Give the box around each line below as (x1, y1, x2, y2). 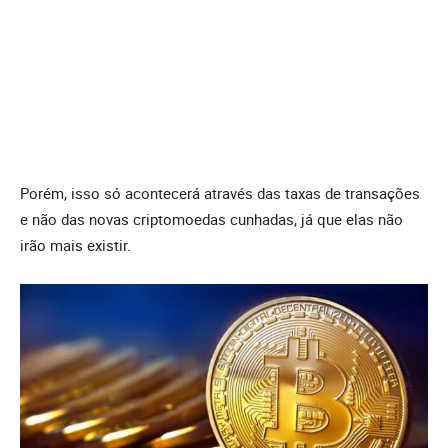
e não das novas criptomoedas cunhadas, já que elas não (20, 208, 403, 229)
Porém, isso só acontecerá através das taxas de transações (20, 182, 420, 203)
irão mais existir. (20, 234, 135, 255)
